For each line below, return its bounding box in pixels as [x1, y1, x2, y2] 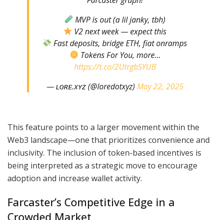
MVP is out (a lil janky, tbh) [73, 14, 166, 25]
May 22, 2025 [137, 81, 184, 92]
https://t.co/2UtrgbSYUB [74, 61, 156, 72]
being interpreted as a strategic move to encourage [7, 160, 197, 171]
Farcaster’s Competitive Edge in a [7, 195, 175, 210]
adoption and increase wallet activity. [7, 172, 142, 184]
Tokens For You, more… [78, 49, 161, 60]
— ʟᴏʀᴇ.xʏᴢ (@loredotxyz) [46, 81, 137, 92]
